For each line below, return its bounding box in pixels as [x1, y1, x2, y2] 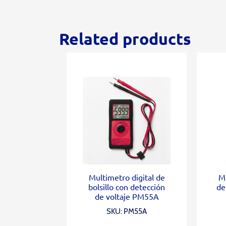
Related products [59, 29, 191, 49]
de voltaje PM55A [94, 191, 159, 201]
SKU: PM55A [106, 206, 147, 216]
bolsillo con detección [88, 181, 165, 192]
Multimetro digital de [88, 172, 165, 182]
